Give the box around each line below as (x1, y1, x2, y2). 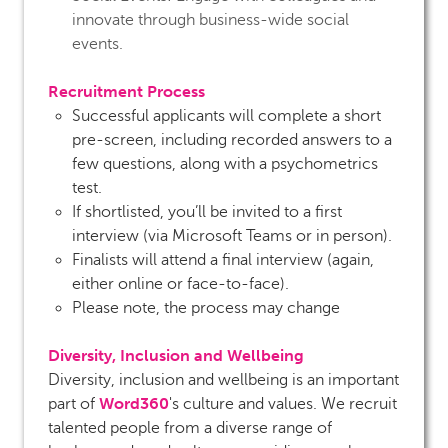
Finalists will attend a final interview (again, (72, 250, 374, 269)
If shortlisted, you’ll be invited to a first (72, 202, 342, 221)
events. (72, 34, 123, 53)
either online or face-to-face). (72, 274, 289, 293)
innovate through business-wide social (72, 10, 349, 29)
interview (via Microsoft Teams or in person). (72, 226, 392, 245)
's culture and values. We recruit (169, 394, 397, 413)
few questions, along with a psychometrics (72, 154, 378, 173)
